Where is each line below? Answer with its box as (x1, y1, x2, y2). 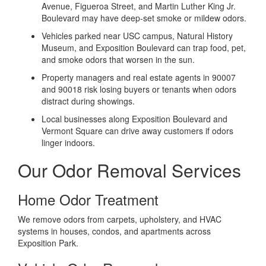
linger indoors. (42, 136, 95, 148)
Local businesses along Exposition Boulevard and (42, 112, 227, 125)
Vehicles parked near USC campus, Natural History (42, 29, 233, 42)
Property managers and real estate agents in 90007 (42, 71, 236, 83)
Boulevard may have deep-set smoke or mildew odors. (42, 11, 246, 24)
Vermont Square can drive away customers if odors (42, 124, 233, 137)
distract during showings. (42, 94, 135, 107)
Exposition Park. (18, 236, 78, 249)
